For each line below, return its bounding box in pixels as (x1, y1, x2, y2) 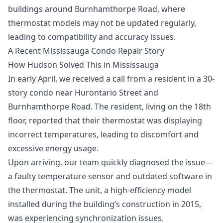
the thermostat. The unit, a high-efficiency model (8, 184, 191, 196)
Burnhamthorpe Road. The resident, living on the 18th (8, 101, 211, 112)
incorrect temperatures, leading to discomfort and (8, 128, 199, 140)
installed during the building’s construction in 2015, (8, 198, 201, 210)
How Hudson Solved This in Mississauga (8, 59, 159, 70)
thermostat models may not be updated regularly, (8, 17, 196, 28)
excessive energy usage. (8, 142, 99, 154)
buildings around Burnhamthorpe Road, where (8, 3, 185, 14)
